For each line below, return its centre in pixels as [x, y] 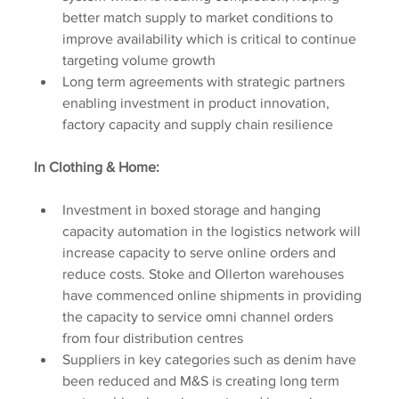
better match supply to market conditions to [199, 18]
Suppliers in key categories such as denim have [211, 360]
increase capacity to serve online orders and [201, 253]
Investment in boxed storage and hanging [193, 210]
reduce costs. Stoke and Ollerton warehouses [205, 274]
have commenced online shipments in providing [214, 296]
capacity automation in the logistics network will [213, 232]
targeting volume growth [139, 61]
